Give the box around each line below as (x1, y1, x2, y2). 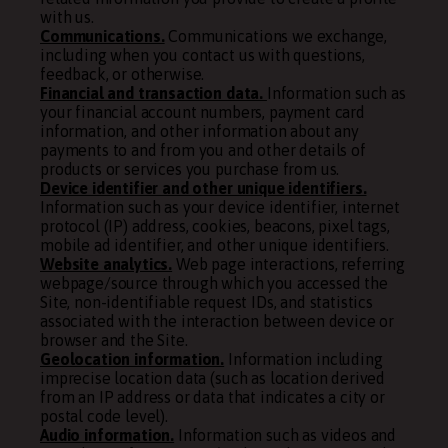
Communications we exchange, (164, 27, 388, 45)
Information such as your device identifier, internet (40, 198, 400, 216)
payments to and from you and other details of (40, 141, 366, 159)
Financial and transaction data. (40, 84, 267, 102)
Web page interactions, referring (172, 255, 405, 273)
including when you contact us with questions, (40, 46, 365, 64)
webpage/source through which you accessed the (40, 274, 388, 292)
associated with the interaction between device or (40, 312, 395, 330)
